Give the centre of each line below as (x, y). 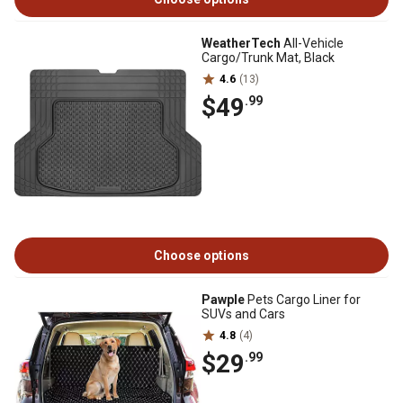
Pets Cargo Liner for (303, 300)
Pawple (223, 300)
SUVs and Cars (243, 314)
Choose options (201, 255)
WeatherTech (241, 43)
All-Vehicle (312, 43)
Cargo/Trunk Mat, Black (268, 58)
